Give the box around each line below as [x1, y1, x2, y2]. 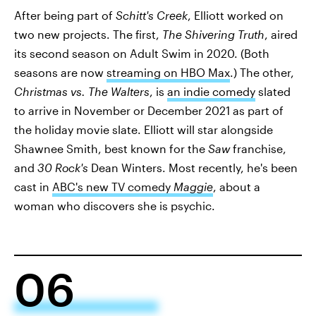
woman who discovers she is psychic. [14, 198, 215, 212]
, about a [213, 179, 260, 193]
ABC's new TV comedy [52, 179, 174, 193]
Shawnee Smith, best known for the [14, 141, 208, 155]
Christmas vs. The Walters [14, 84, 150, 98]
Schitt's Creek [116, 8, 188, 22]
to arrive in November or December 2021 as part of [14, 103, 284, 117]
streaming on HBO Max [107, 65, 230, 79]
